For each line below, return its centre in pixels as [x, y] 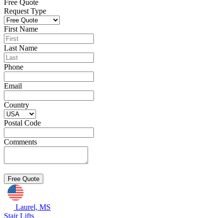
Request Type [25, 11]
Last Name [21, 48]
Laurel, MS [33, 207]
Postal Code [22, 123]
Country [17, 105]
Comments [20, 142]
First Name [21, 29]
